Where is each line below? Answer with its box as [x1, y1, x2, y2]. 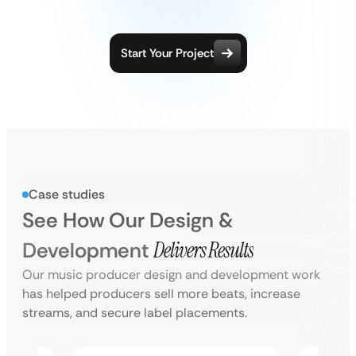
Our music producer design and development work [22, 266, 320, 283]
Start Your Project [120, 44, 214, 61]
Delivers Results [153, 237, 253, 264]
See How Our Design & [22, 207, 233, 234]
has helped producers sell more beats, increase [22, 285, 300, 302]
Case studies [29, 186, 105, 203]
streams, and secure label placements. [22, 304, 247, 321]
